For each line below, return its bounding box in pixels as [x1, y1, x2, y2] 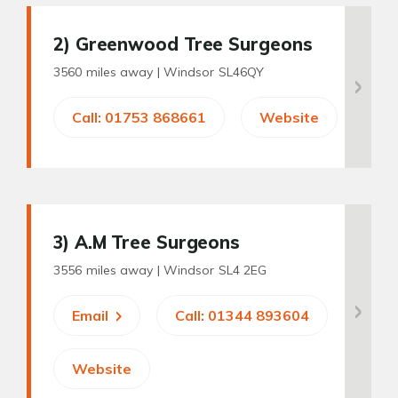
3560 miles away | [53, 64, 163, 80]
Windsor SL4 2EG [163, 262, 267, 278]
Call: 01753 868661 [72, 108, 206, 126]
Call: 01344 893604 [175, 306, 309, 324]
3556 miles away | [53, 262, 163, 278]
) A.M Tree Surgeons [62, 231, 241, 253]
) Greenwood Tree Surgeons [63, 33, 313, 55]
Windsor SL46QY [163, 64, 265, 80]
